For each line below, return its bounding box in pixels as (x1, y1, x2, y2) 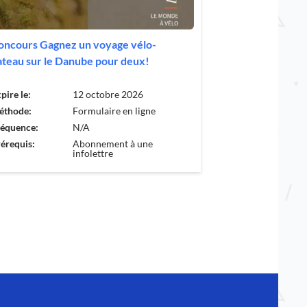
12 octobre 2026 (73, 88, 144, 101)
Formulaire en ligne (73, 105, 156, 117)
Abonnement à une (73, 138, 153, 150)
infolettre (73, 147, 114, 160)
